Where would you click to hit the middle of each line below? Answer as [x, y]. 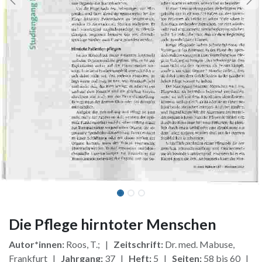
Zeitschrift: [138, 244]
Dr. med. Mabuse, [199, 244]
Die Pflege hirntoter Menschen [113, 224]
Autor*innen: [37, 244]
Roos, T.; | [89, 244]
